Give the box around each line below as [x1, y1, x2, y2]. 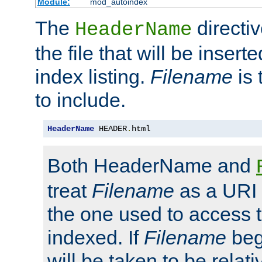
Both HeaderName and [47, 154, 256, 177]
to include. [35, 89, 126, 112]
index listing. [35, 65, 150, 88]
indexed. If [47, 226, 144, 249]
